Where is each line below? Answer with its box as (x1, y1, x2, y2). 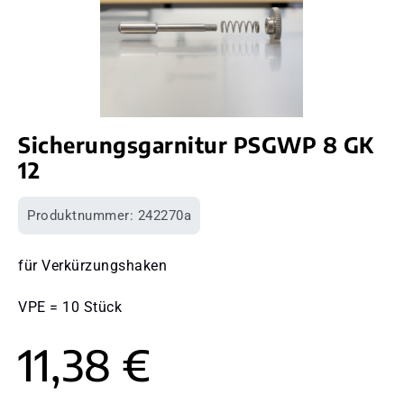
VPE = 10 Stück (18, 298, 122, 316)
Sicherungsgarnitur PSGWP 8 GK (18, 130, 374, 158)
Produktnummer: (27, 207, 138, 224)
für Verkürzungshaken (18, 256, 167, 274)
